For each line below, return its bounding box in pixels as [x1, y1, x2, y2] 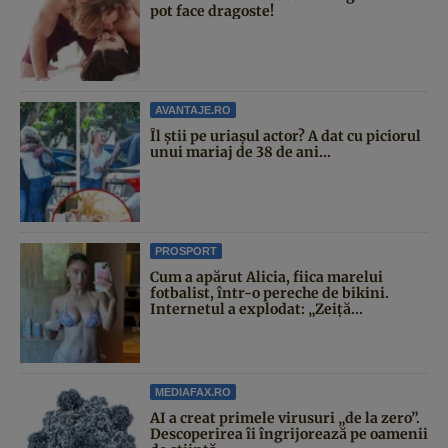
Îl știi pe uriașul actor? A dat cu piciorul [150, 126, 421, 145]
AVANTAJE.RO [155, 103, 231, 116]
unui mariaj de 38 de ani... [150, 142, 331, 161]
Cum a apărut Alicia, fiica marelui [150, 267, 383, 286]
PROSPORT [155, 244, 217, 257]
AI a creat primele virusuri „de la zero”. [150, 408, 420, 427]
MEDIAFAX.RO [155, 385, 231, 398]
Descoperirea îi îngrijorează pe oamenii [150, 424, 428, 443]
